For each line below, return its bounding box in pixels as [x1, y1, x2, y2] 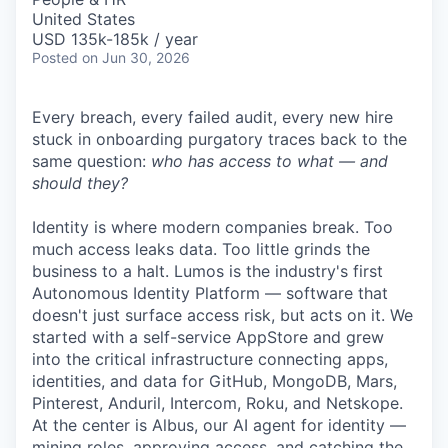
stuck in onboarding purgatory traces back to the [32, 129, 407, 149]
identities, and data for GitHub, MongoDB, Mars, [32, 371, 397, 391]
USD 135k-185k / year [32, 29, 198, 49]
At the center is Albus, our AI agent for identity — [32, 415, 406, 435]
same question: [32, 151, 151, 171]
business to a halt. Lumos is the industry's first [32, 261, 383, 281]
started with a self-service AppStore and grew [32, 327, 384, 347]
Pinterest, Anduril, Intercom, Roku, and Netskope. [32, 393, 403, 413]
